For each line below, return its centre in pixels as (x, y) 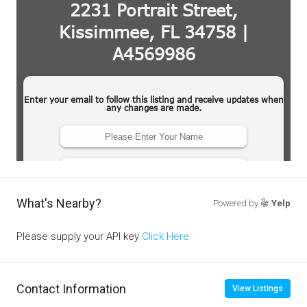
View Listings (258, 288)
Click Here (165, 236)
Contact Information (71, 288)
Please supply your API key (79, 236)
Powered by (237, 203)
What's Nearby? (59, 203)
